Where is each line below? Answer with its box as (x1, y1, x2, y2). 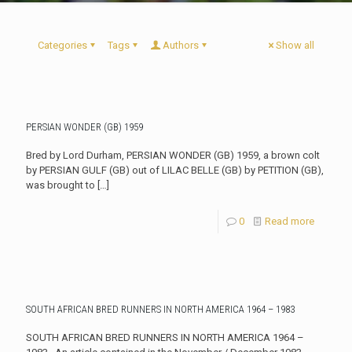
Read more (265, 215, 314, 227)
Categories (38, 39, 87, 51)
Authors (163, 39, 199, 51)
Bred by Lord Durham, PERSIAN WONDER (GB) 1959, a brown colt (26, 149, 320, 161)
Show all (276, 39, 314, 51)
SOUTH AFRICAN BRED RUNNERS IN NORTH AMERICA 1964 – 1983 (26, 303, 295, 315)
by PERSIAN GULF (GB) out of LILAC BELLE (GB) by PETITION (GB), (26, 164, 324, 176)
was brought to (26, 179, 95, 191)
